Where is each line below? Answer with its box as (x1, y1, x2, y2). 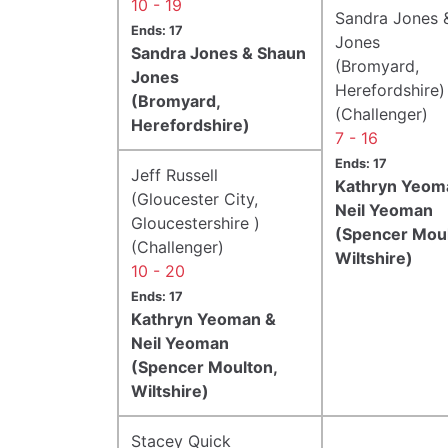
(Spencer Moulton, (131, 356, 277, 377)
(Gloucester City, (131, 188, 258, 209)
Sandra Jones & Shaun (131, 42, 306, 63)
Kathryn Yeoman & (131, 308, 276, 329)
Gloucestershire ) (131, 212, 260, 233)
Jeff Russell (131, 164, 218, 185)
